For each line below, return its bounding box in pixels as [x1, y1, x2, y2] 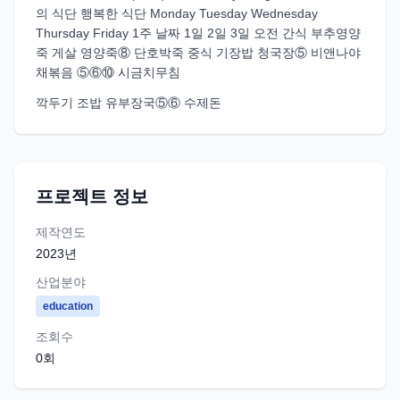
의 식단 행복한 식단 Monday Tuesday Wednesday [36, 6, 318, 21]
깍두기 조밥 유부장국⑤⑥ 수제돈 [36, 96, 221, 110]
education [43, 300, 93, 312]
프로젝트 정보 [36, 187, 148, 206]
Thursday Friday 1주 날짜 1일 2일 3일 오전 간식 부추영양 [36, 26, 361, 40]
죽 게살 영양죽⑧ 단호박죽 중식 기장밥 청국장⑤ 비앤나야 [36, 46, 361, 60]
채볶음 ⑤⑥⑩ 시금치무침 [36, 65, 180, 79]
